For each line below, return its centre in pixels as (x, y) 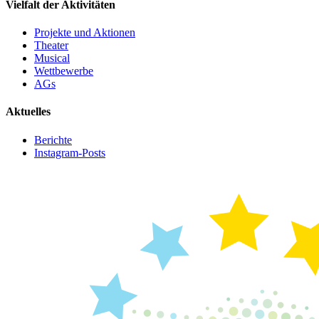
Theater (51, 46)
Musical (52, 58)
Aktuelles (28, 112)
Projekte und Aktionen (85, 33)
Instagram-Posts (70, 152)
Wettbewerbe (64, 71)
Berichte (53, 140)
